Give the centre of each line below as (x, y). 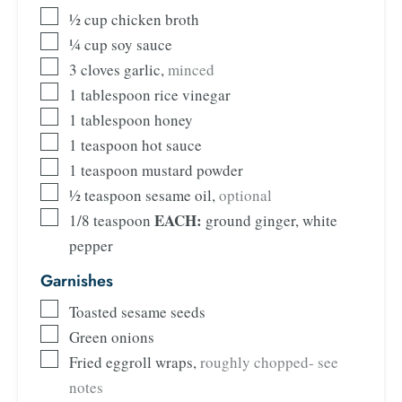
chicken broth (155, 20)
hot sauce (172, 145)
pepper (91, 246)
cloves (100, 70)
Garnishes (77, 280)
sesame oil (179, 196)
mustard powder (192, 170)
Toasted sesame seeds (137, 311)
